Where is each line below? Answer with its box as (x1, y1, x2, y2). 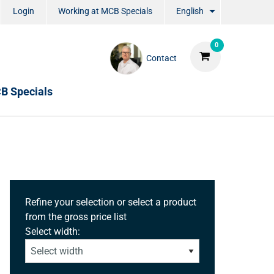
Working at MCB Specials (57, 6, 152, 17)
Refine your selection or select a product (25, 196, 196, 208)
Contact (146, 53, 177, 63)
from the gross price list (25, 211, 127, 223)
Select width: (25, 226, 80, 237)
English (176, 6, 204, 17)
